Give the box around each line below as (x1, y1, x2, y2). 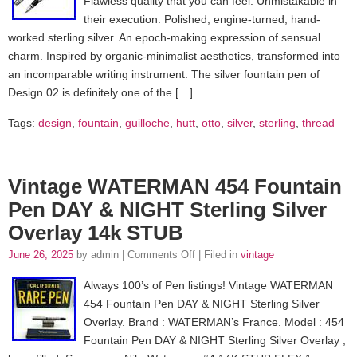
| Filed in (195, 249, 241, 261)
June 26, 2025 (8, 249, 76, 261)
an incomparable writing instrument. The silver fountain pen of (8, 68, 320, 81)
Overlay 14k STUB (8, 222, 183, 245)
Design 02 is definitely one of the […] (8, 86, 193, 100)
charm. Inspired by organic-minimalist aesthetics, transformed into (8, 49, 340, 63)
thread (302, 116, 335, 129)
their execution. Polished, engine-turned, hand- (84, 13, 320, 26)
